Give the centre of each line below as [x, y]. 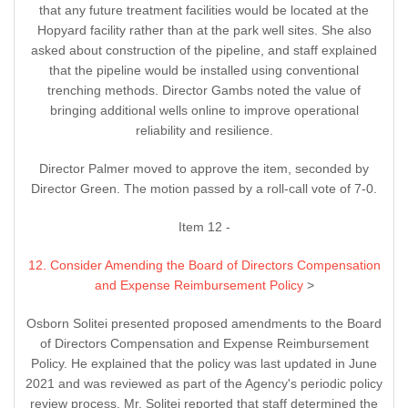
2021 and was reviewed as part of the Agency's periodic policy [204, 384]
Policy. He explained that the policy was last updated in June [204, 364]
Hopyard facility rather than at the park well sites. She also [204, 31]
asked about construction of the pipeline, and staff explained [204, 51]
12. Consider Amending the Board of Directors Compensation [204, 265]
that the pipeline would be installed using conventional [204, 71]
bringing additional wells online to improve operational [204, 111]
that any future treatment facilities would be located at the [204, 10]
